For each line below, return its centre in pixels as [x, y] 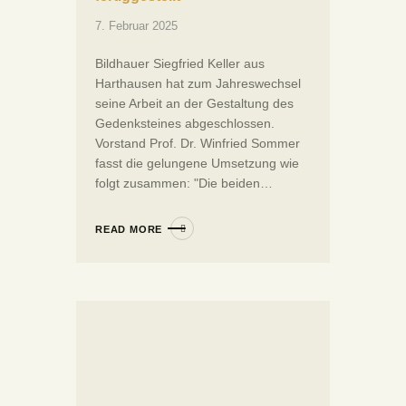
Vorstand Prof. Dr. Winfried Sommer [198, 143]
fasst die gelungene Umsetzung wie [197, 163]
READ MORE [129, 229]
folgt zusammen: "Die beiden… [184, 183]
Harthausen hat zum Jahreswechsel [198, 83]
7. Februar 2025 [136, 25]
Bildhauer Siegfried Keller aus [180, 63]
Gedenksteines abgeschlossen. [185, 123]
